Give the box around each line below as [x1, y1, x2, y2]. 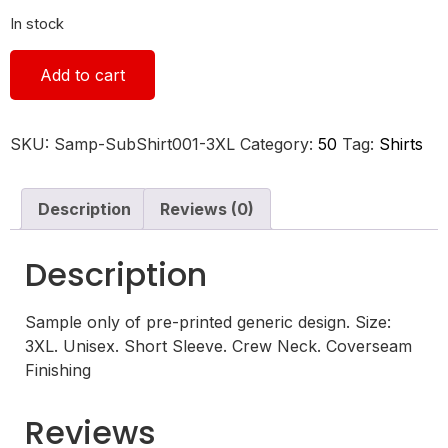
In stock [10, 15, 64, 34]
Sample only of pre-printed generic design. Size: [25, 311, 391, 332]
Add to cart [40, 64, 125, 85]
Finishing [25, 359, 91, 380]
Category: [240, 133, 318, 154]
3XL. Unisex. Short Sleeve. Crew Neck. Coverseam [25, 335, 412, 356]
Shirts [379, 133, 423, 154]
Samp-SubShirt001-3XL [54, 133, 235, 154]
